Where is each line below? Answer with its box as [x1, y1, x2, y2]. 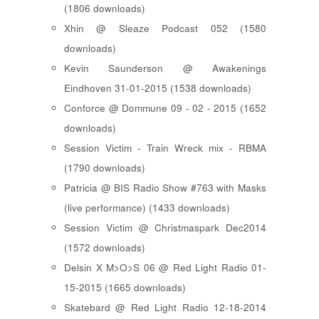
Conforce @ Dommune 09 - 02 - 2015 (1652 [64, 100, 266, 115]
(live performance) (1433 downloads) [64, 200, 230, 214]
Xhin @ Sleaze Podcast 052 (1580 [64, 21, 266, 35]
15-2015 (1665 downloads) [64, 280, 186, 294]
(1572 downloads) [64, 240, 145, 254]
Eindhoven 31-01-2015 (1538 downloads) [64, 80, 251, 95]
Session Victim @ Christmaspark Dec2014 [64, 220, 266, 234]
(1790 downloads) [64, 160, 145, 174]
